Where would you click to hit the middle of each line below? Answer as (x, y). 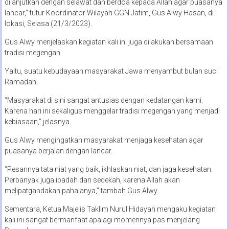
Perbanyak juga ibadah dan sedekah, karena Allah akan (92, 180)
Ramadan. (21, 82)
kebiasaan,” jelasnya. (38, 121)
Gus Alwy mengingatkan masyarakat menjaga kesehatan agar (104, 140)
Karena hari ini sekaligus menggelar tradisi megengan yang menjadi (112, 111)
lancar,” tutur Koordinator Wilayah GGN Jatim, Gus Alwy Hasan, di (109, 13)
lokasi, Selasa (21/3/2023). (48, 23)
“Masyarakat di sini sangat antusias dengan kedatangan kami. (104, 100)
